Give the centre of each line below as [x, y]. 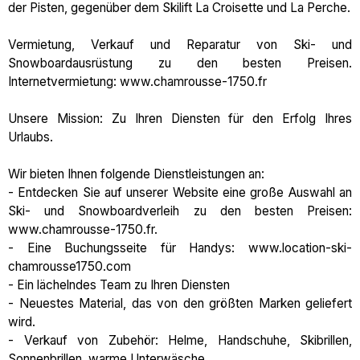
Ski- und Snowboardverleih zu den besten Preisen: [180, 211]
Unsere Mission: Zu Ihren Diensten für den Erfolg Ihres [180, 119]
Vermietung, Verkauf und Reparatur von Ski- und [180, 45]
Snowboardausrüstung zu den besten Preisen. [180, 63]
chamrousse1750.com [70, 266]
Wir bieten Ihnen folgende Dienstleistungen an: [136, 174]
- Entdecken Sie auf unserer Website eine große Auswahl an [180, 192]
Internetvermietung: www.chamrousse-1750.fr [137, 82]
